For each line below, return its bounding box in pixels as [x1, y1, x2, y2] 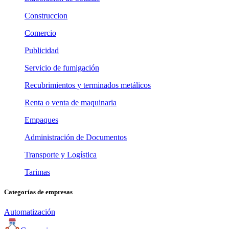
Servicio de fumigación [25, 63, 99, 72]
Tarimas [25, 168, 50, 176]
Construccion [25, 11, 67, 20]
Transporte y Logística [25, 150, 97, 159]
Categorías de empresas [4, 188, 73, 196]
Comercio [25, 29, 56, 37]
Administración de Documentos [25, 133, 127, 142]
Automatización [4, 208, 55, 217]
